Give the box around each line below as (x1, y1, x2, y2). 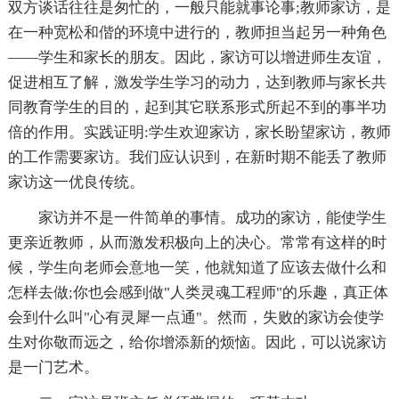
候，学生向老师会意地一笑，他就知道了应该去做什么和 (7, 259, 387, 277)
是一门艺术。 (7, 359, 99, 377)
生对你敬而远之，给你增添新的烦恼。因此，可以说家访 (7, 334, 387, 352)
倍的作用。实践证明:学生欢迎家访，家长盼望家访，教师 (7, 124, 391, 142)
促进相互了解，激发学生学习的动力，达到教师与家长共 (7, 74, 387, 92)
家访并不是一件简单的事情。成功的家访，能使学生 (37, 209, 387, 227)
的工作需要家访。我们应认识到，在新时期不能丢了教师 (7, 149, 387, 167)
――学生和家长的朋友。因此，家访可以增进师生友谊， (7, 49, 387, 67)
